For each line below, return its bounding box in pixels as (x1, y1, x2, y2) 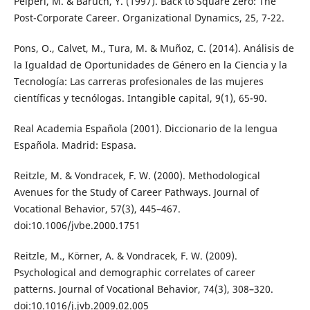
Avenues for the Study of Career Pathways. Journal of (13, 185, 259, 199)
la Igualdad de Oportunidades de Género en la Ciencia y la (13, 57, 287, 71)
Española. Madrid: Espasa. (13, 138, 136, 152)
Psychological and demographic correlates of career (13, 265, 255, 279)
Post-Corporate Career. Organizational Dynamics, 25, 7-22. (13, 10, 284, 24)
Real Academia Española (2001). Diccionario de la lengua (13, 121, 277, 135)
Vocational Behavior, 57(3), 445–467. (13, 201, 181, 215)
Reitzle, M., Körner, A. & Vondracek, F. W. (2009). (13, 248, 237, 262)
